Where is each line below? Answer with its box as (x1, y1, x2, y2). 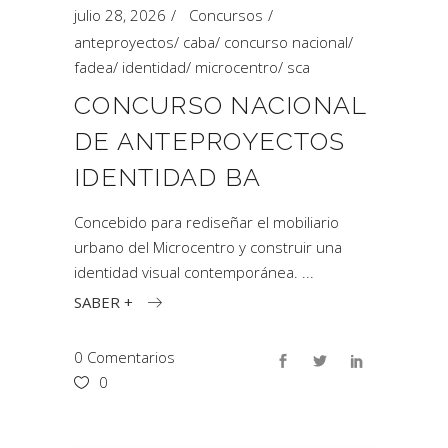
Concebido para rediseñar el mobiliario (74, 212, 339, 232)
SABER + (74, 291, 133, 312)
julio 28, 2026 (74, 5, 166, 25)
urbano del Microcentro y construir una (74, 237, 342, 257)
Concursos (189, 5, 263, 25)
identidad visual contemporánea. (74, 262, 302, 282)
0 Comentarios (74, 346, 175, 367)
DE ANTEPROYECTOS (74, 126, 345, 156)
